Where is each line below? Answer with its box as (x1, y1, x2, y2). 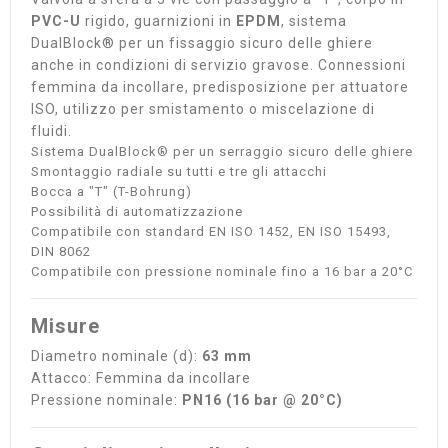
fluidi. (31, 123, 72, 139)
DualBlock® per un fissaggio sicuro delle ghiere (31, 35, 373, 51)
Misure (31, 314, 100, 338)
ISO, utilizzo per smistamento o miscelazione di (31, 101, 375, 117)
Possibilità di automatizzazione (31, 204, 243, 219)
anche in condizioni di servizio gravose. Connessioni (31, 57, 406, 73)
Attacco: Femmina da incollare (31, 370, 251, 386)
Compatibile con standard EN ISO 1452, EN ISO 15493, (31, 224, 391, 239)
